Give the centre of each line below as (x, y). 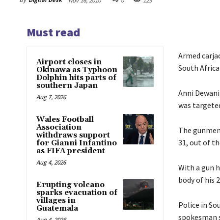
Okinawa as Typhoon (77, 70)
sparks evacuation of (77, 192)
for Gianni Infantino (77, 143)
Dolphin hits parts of (76, 78)
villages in (56, 200)
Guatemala (57, 208)
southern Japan (67, 85)
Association (59, 127)
